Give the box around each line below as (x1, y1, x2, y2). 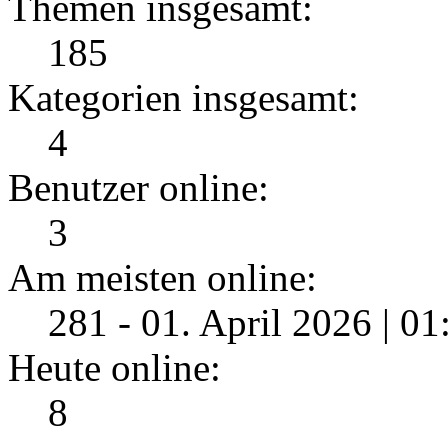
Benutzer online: (8, 166, 269, 210)
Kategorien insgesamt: (8, 76, 359, 120)
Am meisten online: (8, 256, 317, 300)
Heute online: (8, 346, 221, 390)
